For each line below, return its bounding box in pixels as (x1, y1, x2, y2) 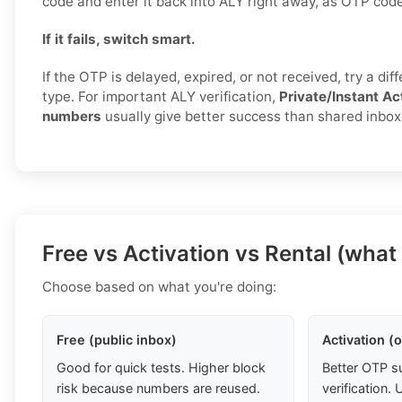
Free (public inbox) (57, 332, 177, 348)
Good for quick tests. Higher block (57, 360, 266, 376)
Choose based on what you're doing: (42, 278, 276, 296)
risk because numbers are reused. (57, 380, 260, 397)
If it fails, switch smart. (42, 31, 196, 48)
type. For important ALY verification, (42, 88, 279, 106)
